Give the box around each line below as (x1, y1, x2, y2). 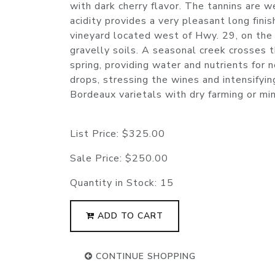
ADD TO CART (95, 210, 163, 222)
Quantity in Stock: (70, 176, 160, 190)
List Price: (70, 127, 122, 141)
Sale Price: (70, 152, 125, 166)
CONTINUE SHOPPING (93, 250, 196, 263)
